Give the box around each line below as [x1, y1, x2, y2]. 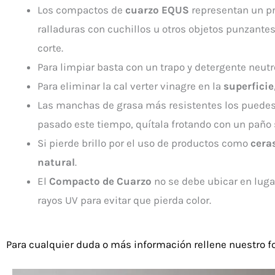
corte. [37, 42, 63, 54]
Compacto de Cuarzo [49, 175, 152, 187]
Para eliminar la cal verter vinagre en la [37, 80, 223, 92]
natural [37, 156, 75, 168]
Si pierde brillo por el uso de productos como [37, 137, 250, 149]
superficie [223, 80, 274, 92]
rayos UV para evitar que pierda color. [37, 194, 211, 206]
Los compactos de [37, 4, 125, 16]
